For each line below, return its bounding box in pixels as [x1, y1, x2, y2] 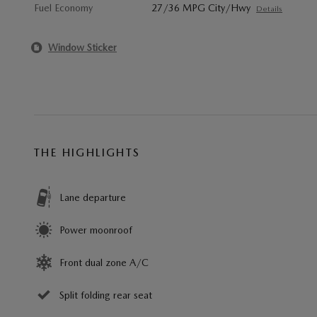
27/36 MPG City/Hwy [151, 2, 251, 13]
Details [256, 4, 283, 13]
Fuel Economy [34, 2, 93, 13]
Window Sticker [48, 41, 117, 53]
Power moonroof [59, 224, 132, 236]
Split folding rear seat [59, 289, 152, 301]
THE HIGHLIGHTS [34, 146, 141, 159]
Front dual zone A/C [59, 257, 149, 268]
